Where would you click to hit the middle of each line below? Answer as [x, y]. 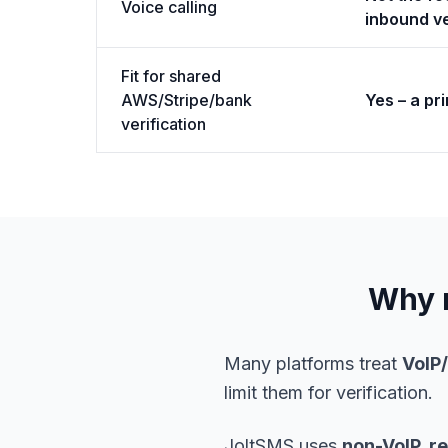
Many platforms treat [313, 363]
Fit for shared [171, 76]
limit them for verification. [328, 392]
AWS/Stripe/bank [186, 100]
